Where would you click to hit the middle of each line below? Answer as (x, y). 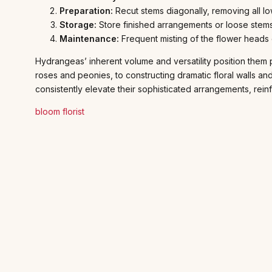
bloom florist (60, 111)
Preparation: (86, 10)
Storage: (78, 24)
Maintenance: (89, 38)
